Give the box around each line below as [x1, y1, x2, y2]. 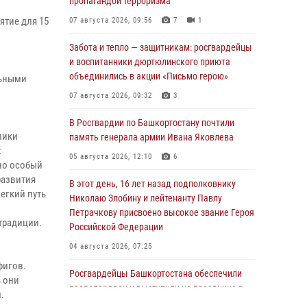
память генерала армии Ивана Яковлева [69, 132, 234, 143]
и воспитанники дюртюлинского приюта [69, 56, 230, 67]
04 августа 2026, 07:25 [69, 242, 152, 251]
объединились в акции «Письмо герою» [69, 71, 228, 82]
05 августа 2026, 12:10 [69, 152, 152, 161]
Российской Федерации [69, 221, 163, 232]
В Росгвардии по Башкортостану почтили [69, 117, 234, 128]
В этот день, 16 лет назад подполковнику [69, 178, 236, 189]
